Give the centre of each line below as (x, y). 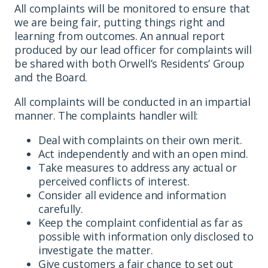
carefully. (61, 208)
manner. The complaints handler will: (106, 115)
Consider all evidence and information (132, 195)
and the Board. (51, 77)
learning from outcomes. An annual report (120, 36)
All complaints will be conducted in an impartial (133, 101)
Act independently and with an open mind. (143, 153)
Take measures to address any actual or (138, 167)
